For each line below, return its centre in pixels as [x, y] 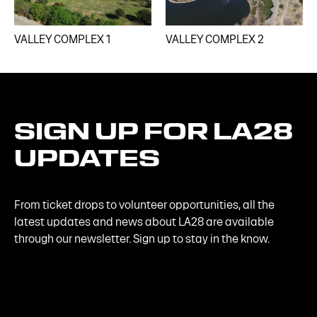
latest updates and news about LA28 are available [144, 222]
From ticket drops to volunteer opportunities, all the [144, 205]
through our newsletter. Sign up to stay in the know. [142, 239]
